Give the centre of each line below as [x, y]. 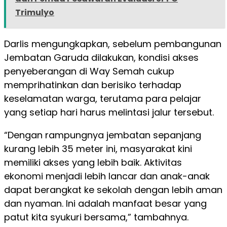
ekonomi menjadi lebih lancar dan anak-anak [107, 176]
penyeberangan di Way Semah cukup [89, 71]
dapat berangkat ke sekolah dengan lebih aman [113, 190]
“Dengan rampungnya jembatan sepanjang [103, 135]
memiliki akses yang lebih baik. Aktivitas [93, 162]
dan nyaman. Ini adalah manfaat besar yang [105, 203]
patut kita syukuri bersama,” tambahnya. [96, 217]
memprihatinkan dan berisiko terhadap [93, 85]
